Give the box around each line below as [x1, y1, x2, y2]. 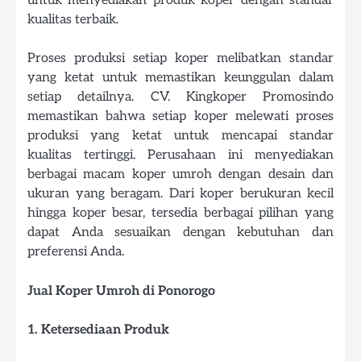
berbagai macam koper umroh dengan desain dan [27, 166, 334, 183]
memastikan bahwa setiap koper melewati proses [27, 108, 334, 125]
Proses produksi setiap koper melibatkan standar [27, 50, 334, 67]
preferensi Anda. [27, 243, 124, 260]
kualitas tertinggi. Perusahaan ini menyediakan [27, 147, 334, 164]
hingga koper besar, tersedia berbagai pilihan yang [27, 205, 334, 222]
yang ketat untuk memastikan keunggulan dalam [27, 69, 334, 86]
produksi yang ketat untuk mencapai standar [27, 127, 334, 144]
